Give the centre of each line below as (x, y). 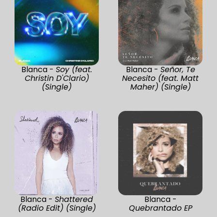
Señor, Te (178, 69)
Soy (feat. (74, 69)
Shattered (74, 199)
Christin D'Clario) (57, 78)
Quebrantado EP (160, 208)
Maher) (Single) (160, 87)
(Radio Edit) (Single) (57, 208)
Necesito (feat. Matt (160, 78)
